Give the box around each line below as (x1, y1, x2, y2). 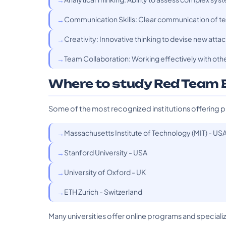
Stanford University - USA (64, 148, 147, 157)
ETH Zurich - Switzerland (64, 187, 142, 196)
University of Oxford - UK (64, 167, 146, 177)
